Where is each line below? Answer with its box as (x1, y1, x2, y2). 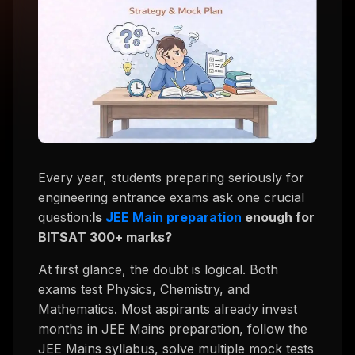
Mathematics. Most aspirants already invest (38, 301, 297, 318)
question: (38, 209, 92, 226)
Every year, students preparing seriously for (38, 170, 304, 186)
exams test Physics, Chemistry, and (38, 281, 250, 298)
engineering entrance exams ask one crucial (38, 189, 304, 206)
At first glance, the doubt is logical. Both (38, 261, 278, 278)
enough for (242, 209, 315, 226)
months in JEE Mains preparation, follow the (38, 321, 307, 338)
